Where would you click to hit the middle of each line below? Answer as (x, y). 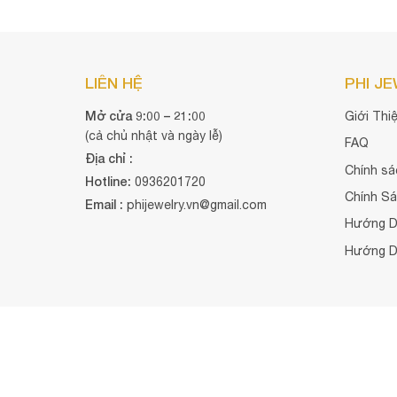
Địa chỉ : (110, 158)
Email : (105, 204)
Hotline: (108, 181)
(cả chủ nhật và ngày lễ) (153, 135)
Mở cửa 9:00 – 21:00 (145, 115)
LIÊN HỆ (113, 82)
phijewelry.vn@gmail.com (196, 204)
